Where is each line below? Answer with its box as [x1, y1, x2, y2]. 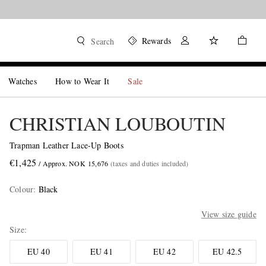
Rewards [141, 35, 171, 46]
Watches [8, 75, 37, 87]
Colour [9, 183, 34, 195]
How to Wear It [55, 75, 110, 87]
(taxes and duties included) [110, 159, 189, 168]
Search [91, 36, 115, 47]
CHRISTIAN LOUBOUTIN [9, 110, 226, 136]
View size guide [201, 208, 256, 220]
